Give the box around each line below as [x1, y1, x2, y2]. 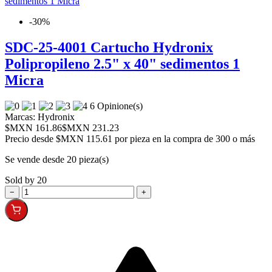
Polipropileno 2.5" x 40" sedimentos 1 [5, 56, 240, 72]
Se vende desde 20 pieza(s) [5, 154, 109, 165]
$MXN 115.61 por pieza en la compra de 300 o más [56, 134, 255, 144]
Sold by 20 [5, 175, 47, 186]
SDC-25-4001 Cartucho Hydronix [5, 39, 213, 56]
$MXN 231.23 [62, 123, 119, 134]
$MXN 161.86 [5, 123, 62, 134]
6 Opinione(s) [90, 101, 145, 112]
